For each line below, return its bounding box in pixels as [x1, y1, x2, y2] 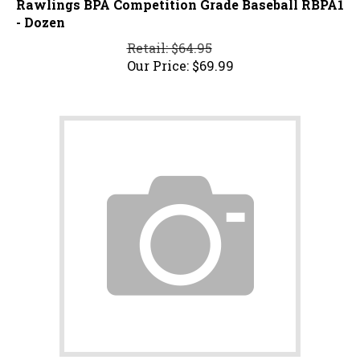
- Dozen [16, 6, 65, 24]
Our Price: [126, 50, 189, 67]
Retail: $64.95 [126, 32, 212, 50]
